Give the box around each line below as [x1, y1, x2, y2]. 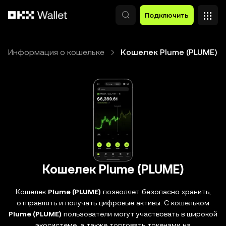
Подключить [145, 11, 189, 19]
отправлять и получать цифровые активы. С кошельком [17, 199, 209, 207]
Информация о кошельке [8, 47, 104, 57]
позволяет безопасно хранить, [100, 188, 211, 196]
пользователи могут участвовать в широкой [62, 210, 217, 218]
